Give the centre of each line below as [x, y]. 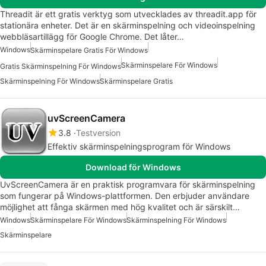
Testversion [98, 132]
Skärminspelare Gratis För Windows [89, 50]
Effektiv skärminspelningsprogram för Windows [139, 146]
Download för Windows [133, 167]
